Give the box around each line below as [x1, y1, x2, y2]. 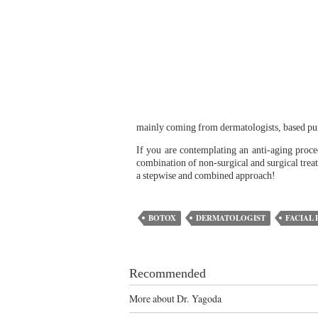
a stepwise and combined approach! [136, 170, 275, 181]
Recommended [129, 266, 206, 280]
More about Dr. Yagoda [129, 292, 221, 305]
